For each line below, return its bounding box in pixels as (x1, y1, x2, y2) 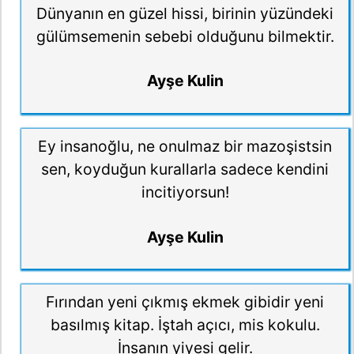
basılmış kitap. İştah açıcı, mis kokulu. (50, 315, 320, 335)
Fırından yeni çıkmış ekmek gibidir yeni (46, 292, 324, 312)
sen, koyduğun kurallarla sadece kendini (41, 159, 329, 179)
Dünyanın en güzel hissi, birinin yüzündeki (36, 3, 333, 23)
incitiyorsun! (141, 182, 229, 201)
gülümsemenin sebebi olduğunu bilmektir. (36, 26, 334, 46)
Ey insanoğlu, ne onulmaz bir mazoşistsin (38, 136, 332, 156)
